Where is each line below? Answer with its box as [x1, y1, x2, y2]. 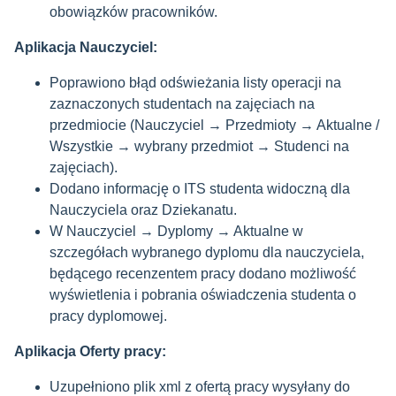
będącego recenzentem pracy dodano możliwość [49, 266, 356, 281]
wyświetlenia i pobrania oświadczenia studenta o [49, 287, 356, 302]
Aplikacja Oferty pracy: [14, 344, 166, 359]
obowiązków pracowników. [49, 4, 217, 19]
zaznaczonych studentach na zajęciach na [49, 96, 315, 111]
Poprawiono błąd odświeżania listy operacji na [49, 75, 341, 90]
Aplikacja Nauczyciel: [14, 40, 157, 55]
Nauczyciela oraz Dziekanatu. [49, 202, 237, 217]
